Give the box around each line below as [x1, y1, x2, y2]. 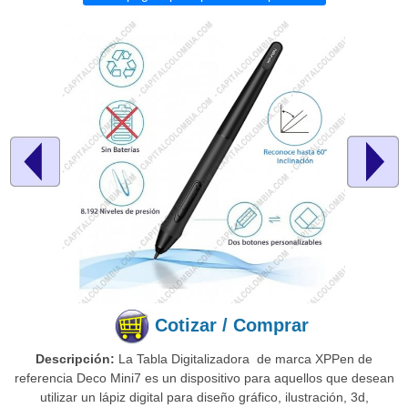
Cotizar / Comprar [154, 315, 309, 336]
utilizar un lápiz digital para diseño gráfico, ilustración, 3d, [39, 390, 369, 405]
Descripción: [36, 352, 115, 367]
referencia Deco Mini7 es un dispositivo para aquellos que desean [14, 371, 394, 386]
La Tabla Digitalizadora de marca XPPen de [115, 352, 372, 367]
